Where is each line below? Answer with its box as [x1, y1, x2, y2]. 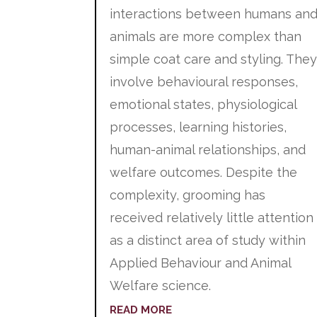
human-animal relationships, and [110, 142, 306, 158]
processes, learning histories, [110, 120, 287, 135]
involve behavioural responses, [110, 74, 299, 90]
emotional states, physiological [110, 97, 297, 113]
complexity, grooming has [110, 188, 266, 203]
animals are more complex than [110, 29, 302, 45]
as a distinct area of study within [110, 233, 306, 248]
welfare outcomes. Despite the [110, 165, 298, 180]
